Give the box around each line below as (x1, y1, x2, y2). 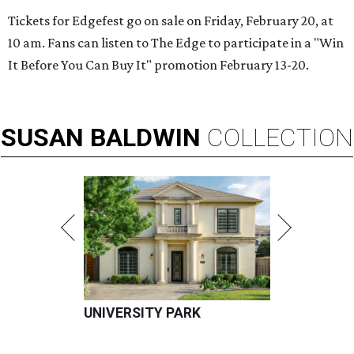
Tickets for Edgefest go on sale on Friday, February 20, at (8, 13, 333, 29)
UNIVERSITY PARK (84, 305, 201, 322)
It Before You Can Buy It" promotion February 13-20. (8, 57, 309, 73)
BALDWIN (90, 122, 201, 153)
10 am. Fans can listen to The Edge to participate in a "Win (8, 35, 344, 51)
